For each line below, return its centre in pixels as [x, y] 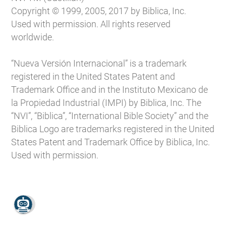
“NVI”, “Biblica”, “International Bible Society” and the [110, 116]
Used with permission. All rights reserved [91, 24]
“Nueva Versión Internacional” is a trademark [99, 64]
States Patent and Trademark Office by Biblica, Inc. [111, 142]
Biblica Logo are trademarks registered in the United [113, 129]
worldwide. [33, 37]
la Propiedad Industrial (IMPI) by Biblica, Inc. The [106, 103]
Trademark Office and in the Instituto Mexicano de [110, 90]
